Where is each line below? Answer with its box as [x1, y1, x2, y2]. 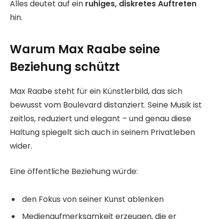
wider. [10, 140, 32, 152]
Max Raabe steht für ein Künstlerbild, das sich [10, 85, 182, 97]
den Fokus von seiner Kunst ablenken [22, 193, 164, 205]
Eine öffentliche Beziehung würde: [10, 166, 138, 177]
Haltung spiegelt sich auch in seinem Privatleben [10, 126, 195, 138]
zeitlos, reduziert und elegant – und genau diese [10, 112, 191, 124]
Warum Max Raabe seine [10, 41, 160, 57]
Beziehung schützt [10, 58, 120, 75]
